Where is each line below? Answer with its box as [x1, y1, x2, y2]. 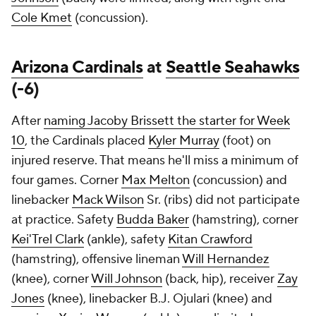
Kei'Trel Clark [11, 231, 84, 248]
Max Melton [121, 172, 190, 188]
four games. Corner [11, 172, 121, 188]
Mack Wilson [72, 192, 144, 208]
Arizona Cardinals [11, 56, 143, 78]
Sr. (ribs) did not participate [144, 192, 300, 208]
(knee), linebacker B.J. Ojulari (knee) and [44, 291, 272, 307]
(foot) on [219, 133, 271, 149]
